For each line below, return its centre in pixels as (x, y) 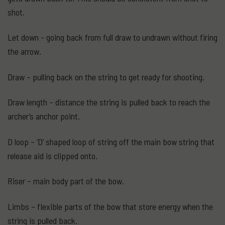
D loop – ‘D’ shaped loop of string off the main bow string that (111, 141)
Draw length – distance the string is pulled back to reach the (109, 102)
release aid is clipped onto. (52, 155)
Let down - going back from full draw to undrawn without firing (113, 37)
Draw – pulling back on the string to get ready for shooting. (106, 77)
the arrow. (24, 51)
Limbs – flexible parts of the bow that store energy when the (110, 206)
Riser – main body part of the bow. (66, 181)
